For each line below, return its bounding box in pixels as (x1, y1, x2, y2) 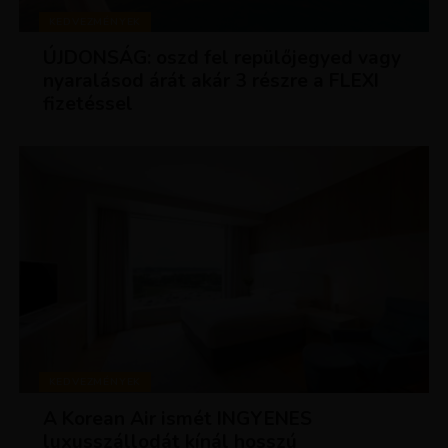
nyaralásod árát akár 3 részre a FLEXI (43, 68, 380, 95)
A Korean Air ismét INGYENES (43, 405, 313, 432)
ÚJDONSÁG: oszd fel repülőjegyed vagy (43, 45, 402, 72)
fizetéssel (43, 91, 134, 118)
